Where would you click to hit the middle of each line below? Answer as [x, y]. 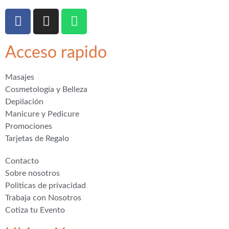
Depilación [24, 101]
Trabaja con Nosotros [43, 198]
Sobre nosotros [32, 173]
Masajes [20, 77]
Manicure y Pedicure [42, 114]
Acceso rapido [56, 52]
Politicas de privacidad [45, 185]
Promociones [29, 126]
